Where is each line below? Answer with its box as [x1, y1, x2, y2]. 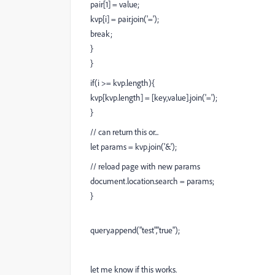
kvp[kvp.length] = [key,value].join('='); [90, 92, 217, 103]
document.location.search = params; [90, 176, 214, 187]
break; [90, 28, 112, 39]
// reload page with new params [90, 161, 200, 172]
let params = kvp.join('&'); [90, 141, 177, 152]
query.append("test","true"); [90, 225, 180, 236]
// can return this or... [90, 126, 158, 137]
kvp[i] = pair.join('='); [90, 14, 159, 25]
